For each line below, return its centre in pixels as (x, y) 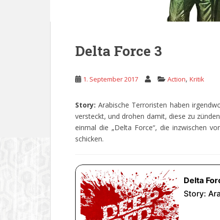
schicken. (89, 139)
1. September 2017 (110, 79)
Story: (87, 105)
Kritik (197, 79)
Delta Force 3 (119, 51)
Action (177, 79)
